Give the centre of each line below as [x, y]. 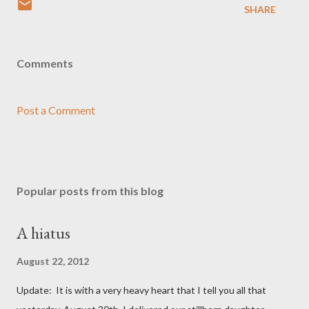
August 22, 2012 [53, 261]
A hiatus [43, 233]
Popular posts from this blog [90, 191]
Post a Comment [56, 110]
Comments [45, 63]
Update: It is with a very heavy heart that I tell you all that [141, 290]
